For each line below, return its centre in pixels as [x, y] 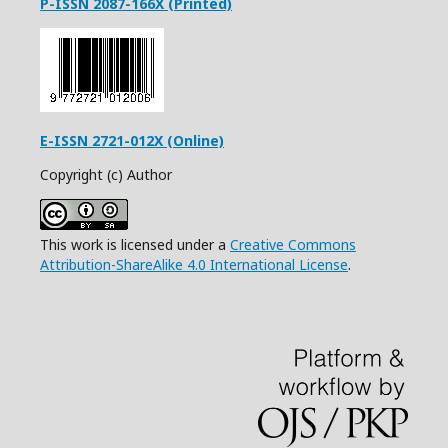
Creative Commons [293, 245]
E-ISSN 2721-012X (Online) [132, 141]
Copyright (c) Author [106, 175]
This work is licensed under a [135, 245]
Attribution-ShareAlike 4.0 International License [194, 265]
